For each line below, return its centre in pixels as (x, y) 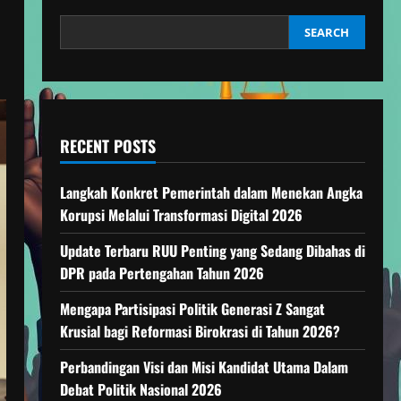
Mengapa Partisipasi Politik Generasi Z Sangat (192, 309)
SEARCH (327, 32)
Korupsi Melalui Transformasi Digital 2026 (181, 215)
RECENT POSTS (107, 146)
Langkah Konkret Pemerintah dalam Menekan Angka (211, 192)
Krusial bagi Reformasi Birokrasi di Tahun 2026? (200, 331)
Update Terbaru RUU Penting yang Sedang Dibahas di (212, 251)
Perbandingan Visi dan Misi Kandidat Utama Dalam (204, 367)
